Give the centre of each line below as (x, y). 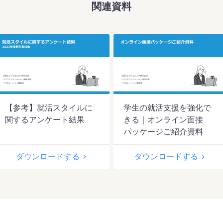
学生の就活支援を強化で (167, 108)
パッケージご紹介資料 (163, 131)
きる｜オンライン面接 (163, 119)
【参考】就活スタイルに (49, 108)
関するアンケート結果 (45, 119)
